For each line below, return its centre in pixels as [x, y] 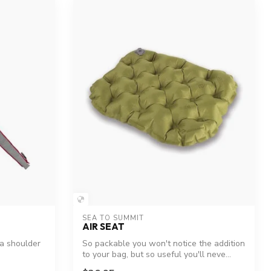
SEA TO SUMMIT [113, 218]
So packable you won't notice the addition [164, 243]
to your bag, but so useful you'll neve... [157, 254]
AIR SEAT [103, 226]
